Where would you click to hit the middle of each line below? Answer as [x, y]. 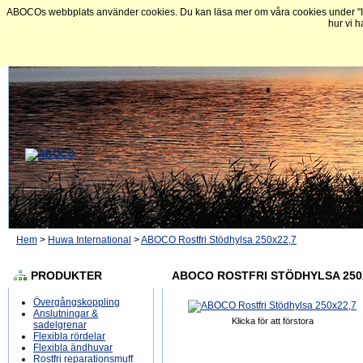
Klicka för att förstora [272, 321]
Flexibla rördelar [69, 336]
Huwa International [90, 240]
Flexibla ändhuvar [73, 348]
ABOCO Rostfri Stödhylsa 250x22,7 [219, 240]
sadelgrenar [60, 325]
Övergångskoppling [77, 302]
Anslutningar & [66, 314]
